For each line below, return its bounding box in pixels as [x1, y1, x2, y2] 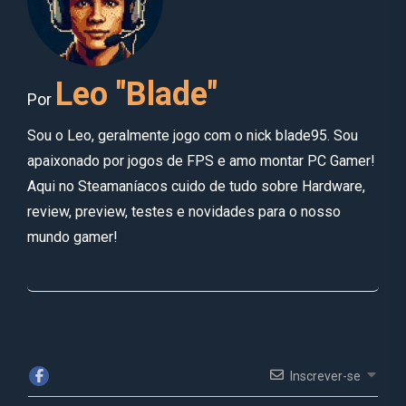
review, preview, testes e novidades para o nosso [27, 202, 341, 220]
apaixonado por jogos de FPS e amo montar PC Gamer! [27, 151, 375, 169]
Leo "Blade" [55, 74, 217, 113]
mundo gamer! [27, 227, 118, 246]
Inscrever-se [290, 368, 361, 383]
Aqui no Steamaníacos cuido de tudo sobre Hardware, [27, 177, 365, 195]
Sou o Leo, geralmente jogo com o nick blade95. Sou [27, 126, 358, 144]
